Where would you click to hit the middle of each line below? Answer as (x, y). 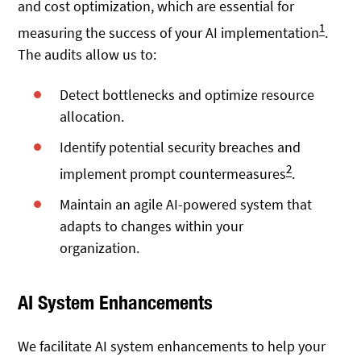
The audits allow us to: (87, 54)
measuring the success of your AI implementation (169, 32)
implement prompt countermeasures (173, 173)
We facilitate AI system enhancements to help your (172, 346)
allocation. (92, 117)
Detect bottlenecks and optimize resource (187, 95)
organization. (100, 247)
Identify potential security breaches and (180, 147)
